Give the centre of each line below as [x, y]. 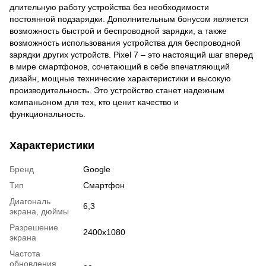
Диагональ [30, 201]
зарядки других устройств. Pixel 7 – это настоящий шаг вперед [131, 55]
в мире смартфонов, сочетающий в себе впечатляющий [120, 66]
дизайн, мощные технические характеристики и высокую [120, 78]
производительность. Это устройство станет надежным [117, 90]
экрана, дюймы [39, 211]
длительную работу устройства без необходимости [109, 7]
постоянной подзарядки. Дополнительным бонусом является [129, 19]
